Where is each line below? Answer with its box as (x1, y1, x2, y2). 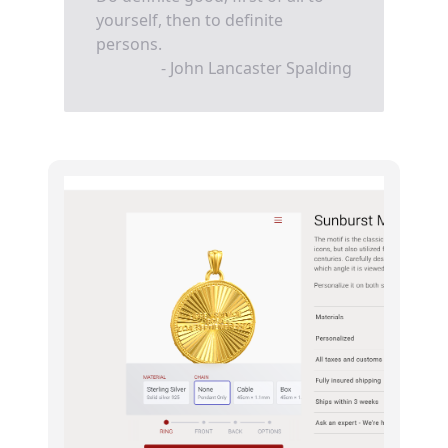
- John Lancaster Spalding (161, 56, 352, 79)
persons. (96, 32, 162, 55)
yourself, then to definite (96, 8, 283, 31)
